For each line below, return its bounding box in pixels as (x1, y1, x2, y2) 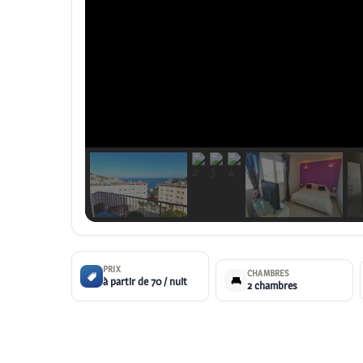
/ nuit (164, 275, 187, 288)
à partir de (103, 275, 151, 288)
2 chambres (247, 279, 297, 293)
